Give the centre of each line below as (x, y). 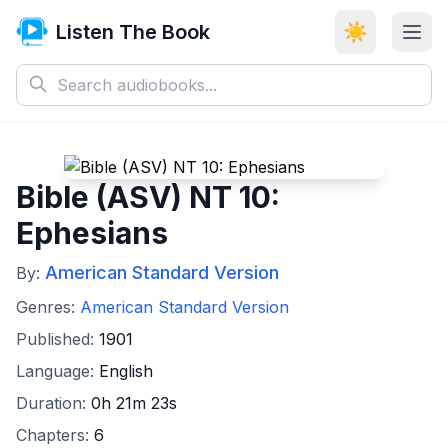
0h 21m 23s (134, 403)
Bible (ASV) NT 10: (148, 197)
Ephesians (92, 233)
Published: (57, 339)
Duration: (53, 403)
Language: (57, 371)
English (126, 371)
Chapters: (55, 435)
